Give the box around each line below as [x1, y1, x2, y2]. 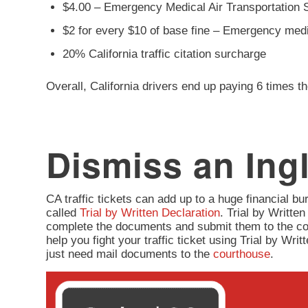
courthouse [213, 247, 270, 261]
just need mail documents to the [46, 247, 213, 261]
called [46, 206, 80, 220]
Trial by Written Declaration [80, 206, 220, 220]
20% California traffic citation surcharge [63, 47, 266, 60]
